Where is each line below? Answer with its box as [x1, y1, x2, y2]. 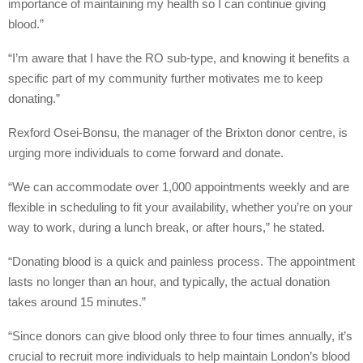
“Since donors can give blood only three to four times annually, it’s [8, 328, 352, 343]
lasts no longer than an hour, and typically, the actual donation [8, 274, 330, 288]
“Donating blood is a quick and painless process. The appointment [8, 254, 355, 268]
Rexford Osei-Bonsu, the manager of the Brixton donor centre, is [8, 125, 348, 139]
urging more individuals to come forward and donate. [8, 145, 284, 160]
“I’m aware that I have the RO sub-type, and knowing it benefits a [8, 50, 349, 65]
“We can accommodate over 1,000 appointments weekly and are [8, 179, 349, 194]
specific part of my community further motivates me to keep [8, 70, 322, 85]
